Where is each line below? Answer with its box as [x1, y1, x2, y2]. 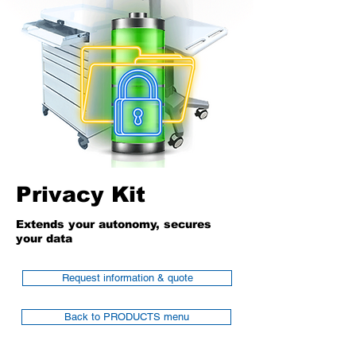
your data [16, 232, 72, 245]
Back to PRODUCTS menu [64, 311, 189, 323]
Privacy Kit [16, 183, 145, 207]
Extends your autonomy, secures [16, 218, 211, 230]
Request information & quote [61, 272, 193, 284]
